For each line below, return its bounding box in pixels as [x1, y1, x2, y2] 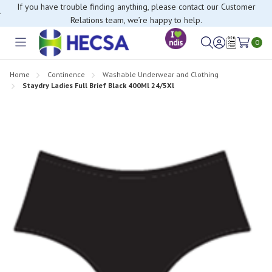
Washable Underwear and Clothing [103, 69, 219, 79]
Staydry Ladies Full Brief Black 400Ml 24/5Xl [22, 80, 174, 90]
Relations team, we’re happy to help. [70, 15, 202, 25]
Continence [47, 69, 85, 79]
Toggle [20, 43, 48, 56]
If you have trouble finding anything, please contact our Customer [16, 1, 256, 12]
